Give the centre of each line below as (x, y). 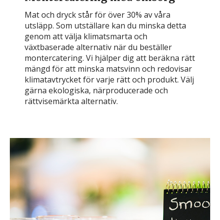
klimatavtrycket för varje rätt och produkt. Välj (109, 79)
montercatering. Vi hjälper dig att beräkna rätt (110, 58)
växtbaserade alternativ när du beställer (98, 47)
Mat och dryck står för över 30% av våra (97, 14)
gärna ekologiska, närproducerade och (96, 90)
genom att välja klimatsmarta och (86, 36)
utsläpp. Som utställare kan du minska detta (105, 25)
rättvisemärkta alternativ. (71, 101)
